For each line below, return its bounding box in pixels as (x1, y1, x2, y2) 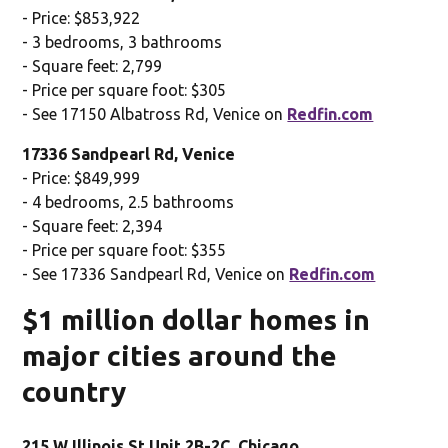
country (22, 375, 127, 407)
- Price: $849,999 (22, 168, 141, 187)
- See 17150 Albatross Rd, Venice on (22, 104, 288, 123)
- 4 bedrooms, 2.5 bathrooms (22, 192, 235, 211)
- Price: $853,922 (22, 8, 141, 27)
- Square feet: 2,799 (22, 56, 163, 75)
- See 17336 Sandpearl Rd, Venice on (22, 264, 290, 283)
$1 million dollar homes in (22, 303, 371, 335)
